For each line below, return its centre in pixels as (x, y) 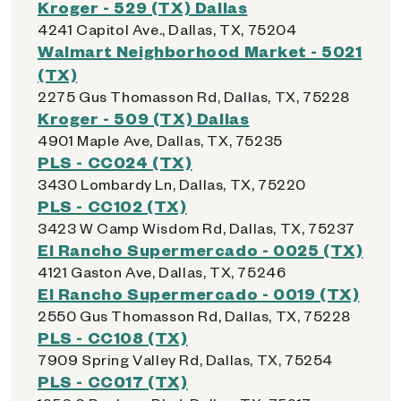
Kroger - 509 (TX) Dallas (144, 118)
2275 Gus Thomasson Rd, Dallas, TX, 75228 (194, 96)
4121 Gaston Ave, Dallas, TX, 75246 (162, 272)
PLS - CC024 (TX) (115, 162)
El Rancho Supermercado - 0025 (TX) (200, 249)
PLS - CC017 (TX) (113, 381)
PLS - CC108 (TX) (113, 337)
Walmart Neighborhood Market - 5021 (200, 51)
